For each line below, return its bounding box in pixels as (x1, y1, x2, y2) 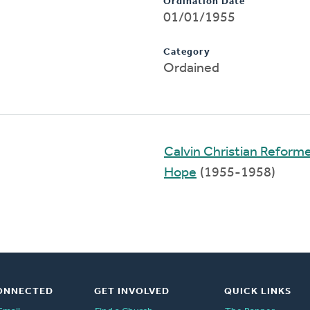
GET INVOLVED (93, 286, 170, 297)
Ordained (163, 61, 219, 75)
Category (163, 46, 210, 57)
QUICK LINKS (224, 286, 291, 297)
